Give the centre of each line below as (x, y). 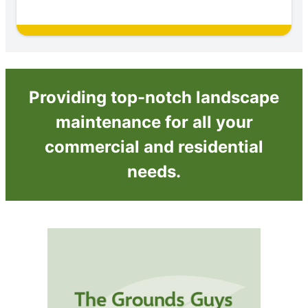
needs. (154, 172)
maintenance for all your (154, 122)
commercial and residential (154, 147)
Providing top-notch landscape (154, 98)
